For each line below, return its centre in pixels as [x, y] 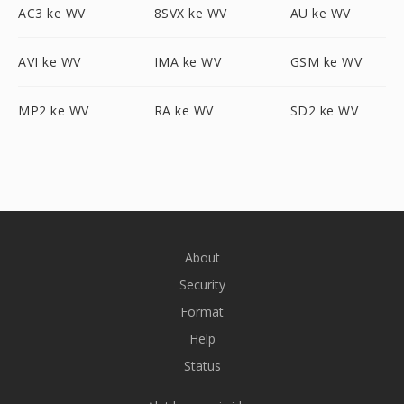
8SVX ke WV [190, 13]
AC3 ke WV [52, 13]
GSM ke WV [326, 62]
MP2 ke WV [54, 110]
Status [202, 366]
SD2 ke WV [324, 110]
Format [202, 312]
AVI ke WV [50, 62]
